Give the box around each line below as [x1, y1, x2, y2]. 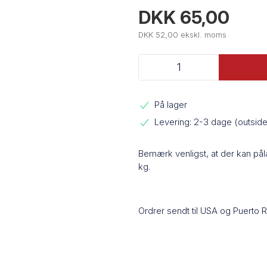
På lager [154, 98, 187, 110]
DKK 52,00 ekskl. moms [138, 30, 226, 40]
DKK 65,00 [138, 7, 229, 29]
